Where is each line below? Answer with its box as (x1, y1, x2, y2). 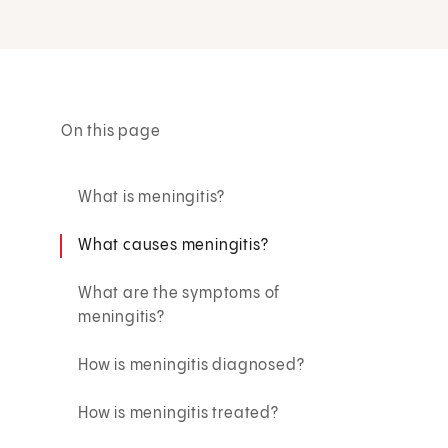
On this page (61, 122, 161, 140)
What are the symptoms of (78, 284, 281, 302)
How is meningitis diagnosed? (78, 356, 305, 374)
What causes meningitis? (78, 236, 269, 254)
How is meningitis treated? (78, 404, 279, 422)
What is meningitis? (78, 188, 226, 206)
